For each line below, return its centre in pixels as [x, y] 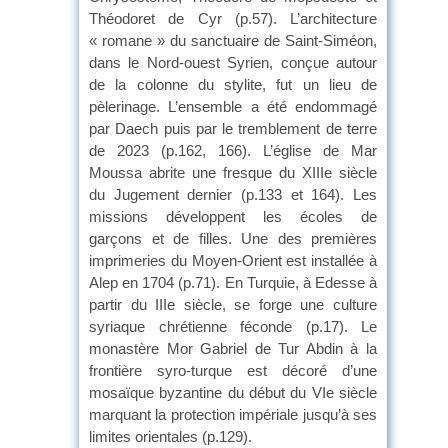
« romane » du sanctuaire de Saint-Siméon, [233, 40]
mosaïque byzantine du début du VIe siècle [233, 392]
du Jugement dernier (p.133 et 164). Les [233, 194]
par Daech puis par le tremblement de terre [233, 128]
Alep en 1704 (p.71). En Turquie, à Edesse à [233, 282]
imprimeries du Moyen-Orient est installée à [233, 260]
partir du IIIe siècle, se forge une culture [233, 304]
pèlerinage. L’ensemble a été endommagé [233, 106]
